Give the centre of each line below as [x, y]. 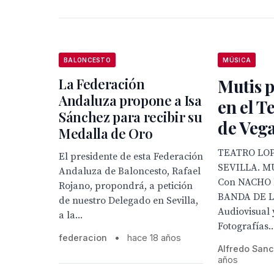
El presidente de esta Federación [131, 157]
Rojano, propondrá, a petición [126, 186]
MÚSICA [237, 60]
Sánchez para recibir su [131, 117]
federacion [83, 238]
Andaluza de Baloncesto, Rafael [130, 171]
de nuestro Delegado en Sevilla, [128, 201]
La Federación [102, 84]
